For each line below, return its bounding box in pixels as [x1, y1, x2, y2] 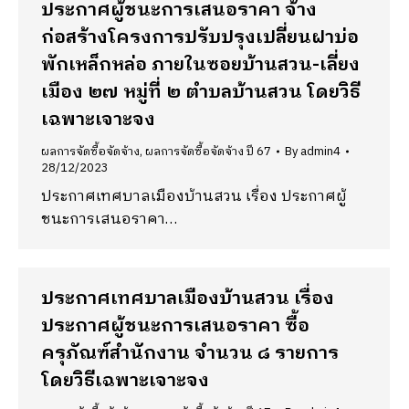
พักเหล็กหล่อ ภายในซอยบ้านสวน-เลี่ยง [41, 50, 360, 80]
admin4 [300, 142, 341, 162]
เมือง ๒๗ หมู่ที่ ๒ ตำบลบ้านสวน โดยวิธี [41, 78, 361, 108]
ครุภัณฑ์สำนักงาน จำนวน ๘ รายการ [41, 339, 339, 369]
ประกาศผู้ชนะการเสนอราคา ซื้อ [41, 311, 309, 341]
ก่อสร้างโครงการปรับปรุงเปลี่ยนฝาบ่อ [41, 23, 359, 53]
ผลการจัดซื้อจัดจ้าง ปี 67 [145, 142, 271, 162]
